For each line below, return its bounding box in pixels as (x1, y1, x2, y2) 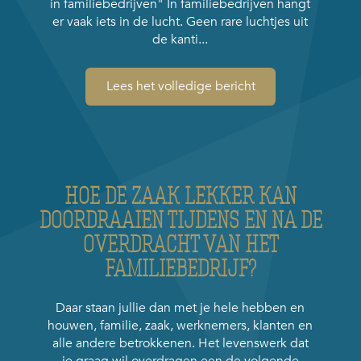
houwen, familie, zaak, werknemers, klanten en (48, 317, 313, 335)
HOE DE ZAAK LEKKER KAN (64, 180, 297, 210)
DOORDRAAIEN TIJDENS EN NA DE (39, 205, 322, 234)
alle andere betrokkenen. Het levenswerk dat (52, 334, 309, 353)
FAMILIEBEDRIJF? (105, 253, 256, 283)
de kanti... (152, 30, 209, 48)
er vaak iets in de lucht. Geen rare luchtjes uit (52, 12, 309, 31)
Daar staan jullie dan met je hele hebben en (56, 299, 305, 317)
